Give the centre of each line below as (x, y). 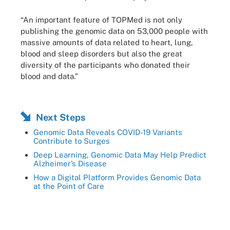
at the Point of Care (69, 186)
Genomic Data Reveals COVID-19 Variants (108, 132)
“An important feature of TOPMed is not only (101, 20)
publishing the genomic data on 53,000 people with (114, 31)
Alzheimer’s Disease (70, 164)
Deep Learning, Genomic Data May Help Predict (120, 155)
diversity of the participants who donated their (105, 65)
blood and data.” (49, 76)
